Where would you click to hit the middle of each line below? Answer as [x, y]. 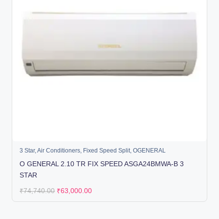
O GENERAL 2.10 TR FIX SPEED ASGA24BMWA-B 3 [102, 164]
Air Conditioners [59, 151]
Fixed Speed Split [107, 151]
